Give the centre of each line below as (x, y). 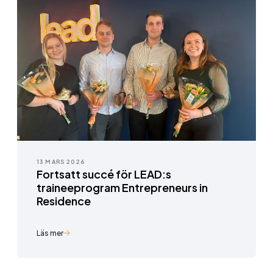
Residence (64, 201)
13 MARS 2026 (61, 162)
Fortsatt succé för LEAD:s (104, 174)
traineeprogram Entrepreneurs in (122, 188)
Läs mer (50, 233)
